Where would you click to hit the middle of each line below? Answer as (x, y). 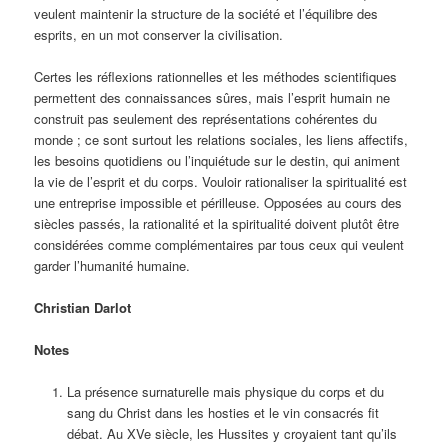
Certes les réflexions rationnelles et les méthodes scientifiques (216, 76)
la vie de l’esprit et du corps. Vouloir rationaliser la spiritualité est (221, 181)
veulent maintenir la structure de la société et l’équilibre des (206, 13)
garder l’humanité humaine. (112, 265)
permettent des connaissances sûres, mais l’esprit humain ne (212, 97)
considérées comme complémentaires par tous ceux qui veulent (219, 244)
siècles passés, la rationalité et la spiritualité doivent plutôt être (217, 223)
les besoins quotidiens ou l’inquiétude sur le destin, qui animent (217, 160)
